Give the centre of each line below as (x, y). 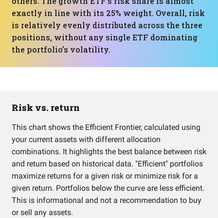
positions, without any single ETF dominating (105, 37)
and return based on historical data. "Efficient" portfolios (107, 164)
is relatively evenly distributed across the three (107, 25)
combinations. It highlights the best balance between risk (109, 152)
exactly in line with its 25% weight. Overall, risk (108, 13)
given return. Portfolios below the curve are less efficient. (108, 188)
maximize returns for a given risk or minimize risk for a (105, 176)
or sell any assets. (42, 212)
